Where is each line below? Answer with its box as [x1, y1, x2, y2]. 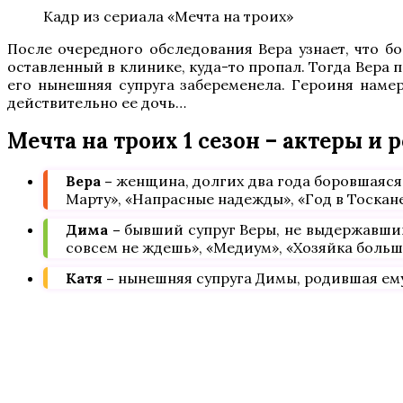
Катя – [66, 269, 114, 287]
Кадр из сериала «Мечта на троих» [43, 7, 293, 25]
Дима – [66, 220, 121, 238]
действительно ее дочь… [7, 94, 186, 112]
